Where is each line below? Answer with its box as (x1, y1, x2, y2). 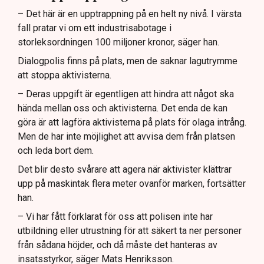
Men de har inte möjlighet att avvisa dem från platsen (18, 130, 235, 142)
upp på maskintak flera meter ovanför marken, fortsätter (18, 177, 246, 189)
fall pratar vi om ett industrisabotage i (18, 22, 171, 34)
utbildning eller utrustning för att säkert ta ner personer (18, 225, 242, 236)
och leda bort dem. (18, 144, 94, 156)
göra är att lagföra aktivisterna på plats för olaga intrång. (18, 116, 246, 128)
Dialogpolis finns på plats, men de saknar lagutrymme (18, 55, 237, 67)
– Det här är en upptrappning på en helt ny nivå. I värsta (18, 8, 242, 19)
